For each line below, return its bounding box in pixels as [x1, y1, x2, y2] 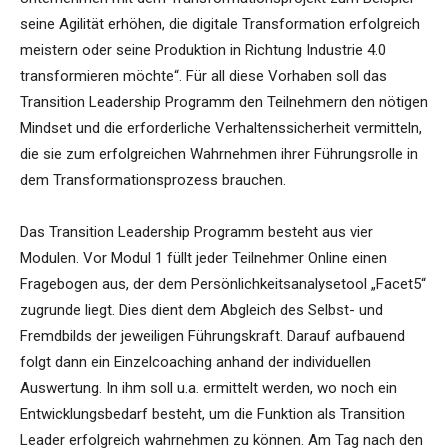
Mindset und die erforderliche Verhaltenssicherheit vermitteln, [20, 119, 422, 138]
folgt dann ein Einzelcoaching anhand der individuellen [20, 353, 371, 372]
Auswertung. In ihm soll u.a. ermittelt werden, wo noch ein [20, 379, 397, 398]
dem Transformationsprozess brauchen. [20, 171, 286, 190]
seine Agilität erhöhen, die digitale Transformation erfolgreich [20, 15, 420, 34]
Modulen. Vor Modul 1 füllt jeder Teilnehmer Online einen [20, 249, 387, 268]
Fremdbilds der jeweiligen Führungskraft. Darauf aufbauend [20, 327, 405, 346]
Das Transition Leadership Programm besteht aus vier [20, 223, 373, 242]
